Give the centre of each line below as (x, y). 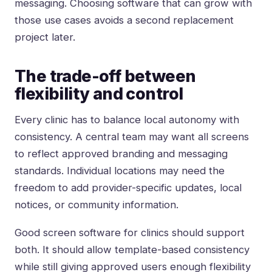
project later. (45, 37)
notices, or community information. (97, 205)
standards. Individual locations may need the (120, 171)
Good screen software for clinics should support (130, 233)
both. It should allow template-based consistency (132, 250)
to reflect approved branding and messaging (121, 154)
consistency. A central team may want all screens (132, 137)
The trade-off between (105, 76)
